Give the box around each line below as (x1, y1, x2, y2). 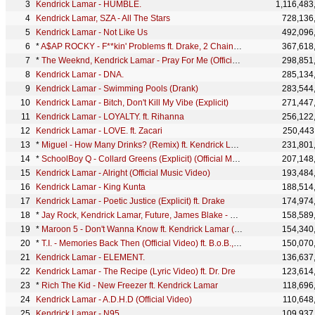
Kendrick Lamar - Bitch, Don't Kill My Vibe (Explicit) (36, 98, 229, 108)
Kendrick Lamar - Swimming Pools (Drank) (36, 84, 198, 94)
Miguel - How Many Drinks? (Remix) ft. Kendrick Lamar (41, 140, 231, 150)
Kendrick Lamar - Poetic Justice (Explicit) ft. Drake (36, 196, 225, 206)
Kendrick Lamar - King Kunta (36, 182, 146, 192)
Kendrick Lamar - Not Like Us (36, 27, 148, 37)
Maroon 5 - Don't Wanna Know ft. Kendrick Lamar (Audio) (41, 224, 234, 234)
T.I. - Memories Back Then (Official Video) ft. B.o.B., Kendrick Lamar (41, 238, 233, 248)
